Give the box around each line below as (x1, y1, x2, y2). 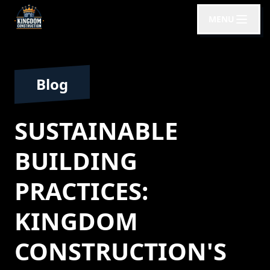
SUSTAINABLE (14, 114, 178, 147)
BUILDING (14, 144, 137, 177)
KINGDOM (14, 204, 138, 237)
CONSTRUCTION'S (14, 234, 227, 268)
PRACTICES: (14, 174, 148, 207)
